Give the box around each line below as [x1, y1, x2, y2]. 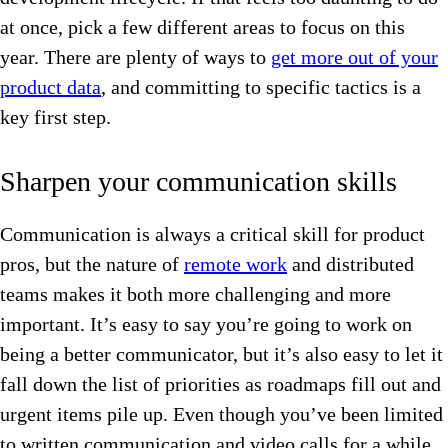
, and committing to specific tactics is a [101, 76, 421, 99]
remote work [184, 253, 287, 276]
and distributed [287, 253, 414, 276]
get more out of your [271, 46, 438, 69]
